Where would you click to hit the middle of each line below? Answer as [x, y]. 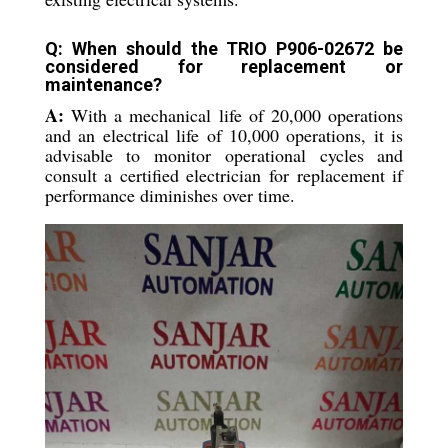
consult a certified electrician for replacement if [224, 175]
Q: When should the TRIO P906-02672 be [224, 48]
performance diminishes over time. [169, 195]
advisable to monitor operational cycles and [224, 155]
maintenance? [103, 84]
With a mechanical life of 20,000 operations [233, 115]
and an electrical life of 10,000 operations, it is [224, 135]
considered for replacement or [224, 66]
